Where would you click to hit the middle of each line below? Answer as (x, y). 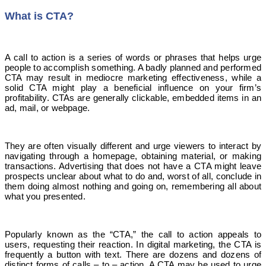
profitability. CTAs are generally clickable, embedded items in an (133, 97)
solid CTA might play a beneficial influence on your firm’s (133, 87)
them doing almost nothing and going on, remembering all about (133, 186)
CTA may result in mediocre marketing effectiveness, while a (133, 77)
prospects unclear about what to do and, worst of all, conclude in (133, 176)
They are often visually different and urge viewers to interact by (133, 145)
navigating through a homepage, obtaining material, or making (133, 156)
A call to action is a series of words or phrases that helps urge (133, 57)
